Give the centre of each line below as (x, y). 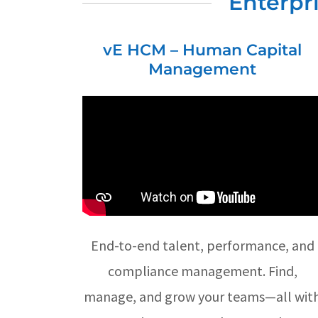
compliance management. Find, (202, 271)
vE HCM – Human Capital (203, 50)
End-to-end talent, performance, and (202, 246)
